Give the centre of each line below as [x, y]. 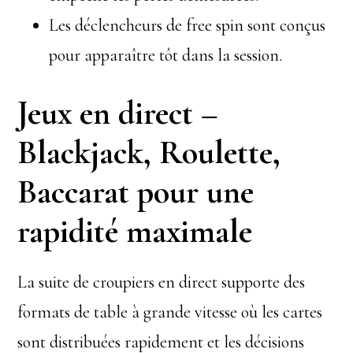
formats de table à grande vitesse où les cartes [170, 312]
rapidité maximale [135, 231]
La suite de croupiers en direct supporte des [162, 282]
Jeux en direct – [118, 113]
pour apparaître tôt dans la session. [166, 55]
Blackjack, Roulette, [149, 152]
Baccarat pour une [136, 192]
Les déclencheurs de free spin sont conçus [188, 25]
